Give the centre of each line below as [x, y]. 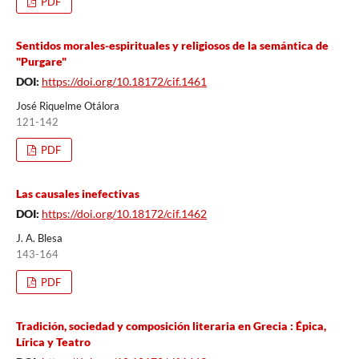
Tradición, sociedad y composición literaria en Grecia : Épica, [171, 325]
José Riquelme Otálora [67, 105]
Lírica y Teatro [53, 341]
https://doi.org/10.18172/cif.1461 [124, 81]
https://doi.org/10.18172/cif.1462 [124, 213]
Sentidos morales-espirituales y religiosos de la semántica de [172, 45]
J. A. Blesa [39, 238]
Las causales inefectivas [77, 193]
